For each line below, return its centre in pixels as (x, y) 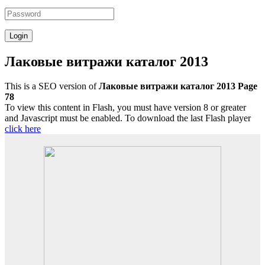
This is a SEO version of (52, 86)
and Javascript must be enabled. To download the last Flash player (128, 118)
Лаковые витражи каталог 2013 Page (178, 86)
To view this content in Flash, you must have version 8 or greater (125, 108)
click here (23, 129)
